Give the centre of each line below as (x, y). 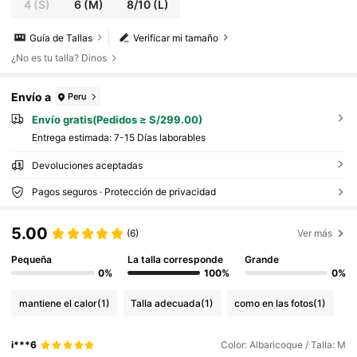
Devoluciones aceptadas (87, 165)
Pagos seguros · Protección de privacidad (124, 191)
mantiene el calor (58, 303)
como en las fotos (274, 303)
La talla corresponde (176, 259)
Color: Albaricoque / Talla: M (283, 345)
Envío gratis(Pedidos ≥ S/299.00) (117, 120)
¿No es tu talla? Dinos (59, 58)
